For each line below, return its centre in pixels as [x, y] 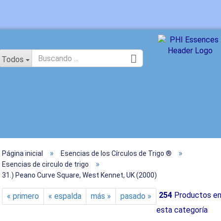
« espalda [65, 196]
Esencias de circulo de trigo [45, 164]
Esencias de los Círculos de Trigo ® [116, 153]
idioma [157, 45]
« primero [23, 196]
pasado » [136, 196]
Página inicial [22, 153]
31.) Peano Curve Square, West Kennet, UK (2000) [79, 175]
